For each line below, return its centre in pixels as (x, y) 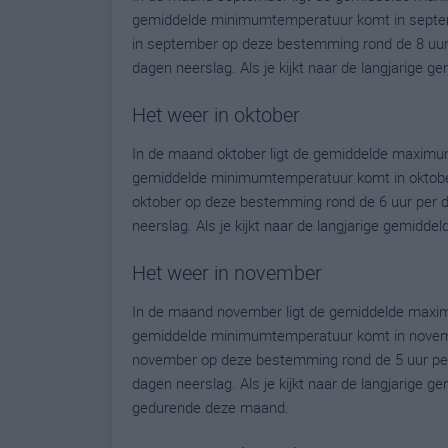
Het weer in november (227, 272)
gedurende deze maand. (210, 407)
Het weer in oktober (216, 114)
